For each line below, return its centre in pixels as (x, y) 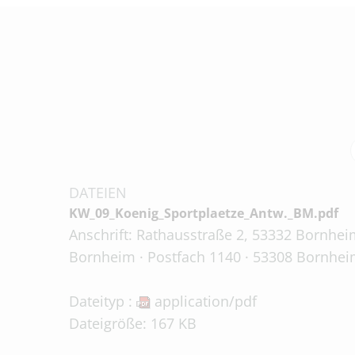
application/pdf (204, 301)
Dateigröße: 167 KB (133, 323)
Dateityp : (103, 301)
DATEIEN (98, 193)
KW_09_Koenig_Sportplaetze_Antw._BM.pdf (204, 213)
